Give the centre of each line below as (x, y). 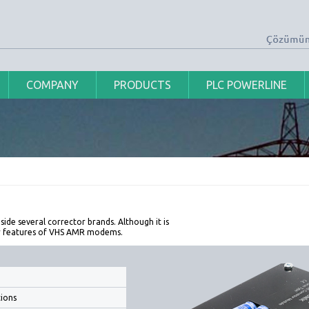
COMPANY (52, 85)
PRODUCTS (142, 85)
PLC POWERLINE (247, 85)
